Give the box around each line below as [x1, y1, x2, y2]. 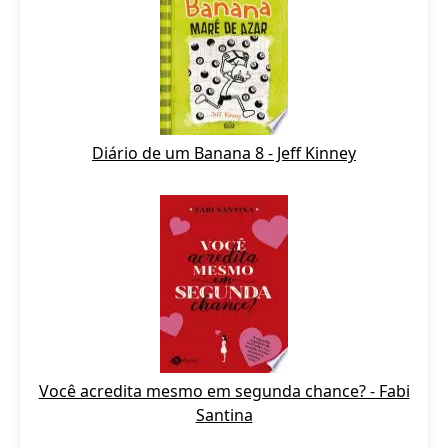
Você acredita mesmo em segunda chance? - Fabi [38, 380, 410, 402]
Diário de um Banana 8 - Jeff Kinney [92, 142, 356, 164]
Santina [195, 404, 253, 426]
